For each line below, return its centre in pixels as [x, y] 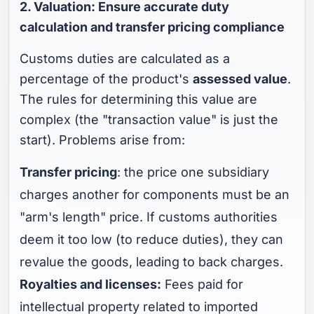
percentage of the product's [107, 78]
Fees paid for [203, 284]
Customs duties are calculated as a [125, 58]
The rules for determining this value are [139, 99]
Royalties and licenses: [91, 284]
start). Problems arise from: [103, 139]
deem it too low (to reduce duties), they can [152, 239]
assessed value [240, 78]
